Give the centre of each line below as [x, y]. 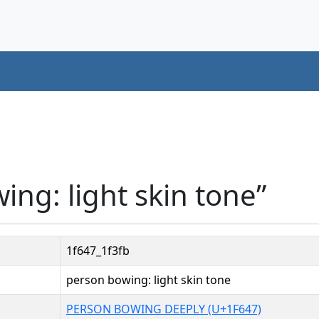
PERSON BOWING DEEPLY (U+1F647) [164, 309]
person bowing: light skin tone [148, 279]
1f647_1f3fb [98, 250]
